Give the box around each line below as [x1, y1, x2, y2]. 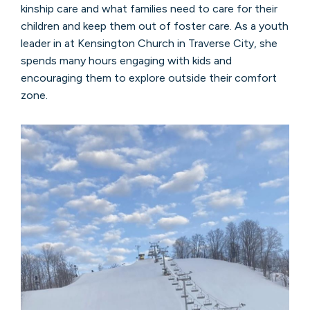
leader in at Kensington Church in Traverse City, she [20, 37, 277, 51]
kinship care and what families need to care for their [20, 2, 277, 16]
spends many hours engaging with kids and [20, 54, 232, 68]
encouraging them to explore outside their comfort [20, 71, 277, 85]
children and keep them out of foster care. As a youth [20, 19, 289, 33]
